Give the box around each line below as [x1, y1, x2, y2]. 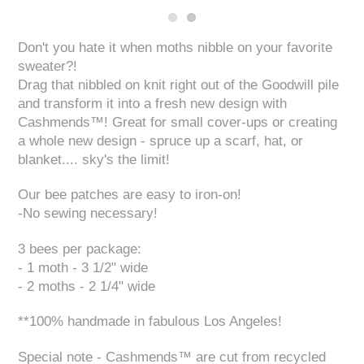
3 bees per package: [18, 240, 142, 257]
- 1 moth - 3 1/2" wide [18, 259, 149, 275]
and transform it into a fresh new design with [18, 96, 288, 111]
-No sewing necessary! [18, 206, 158, 222]
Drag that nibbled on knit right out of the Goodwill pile [18, 77, 340, 93]
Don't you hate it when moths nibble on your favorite [18, 40, 333, 55]
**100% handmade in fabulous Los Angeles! [18, 314, 283, 330]
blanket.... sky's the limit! [18, 152, 171, 167]
